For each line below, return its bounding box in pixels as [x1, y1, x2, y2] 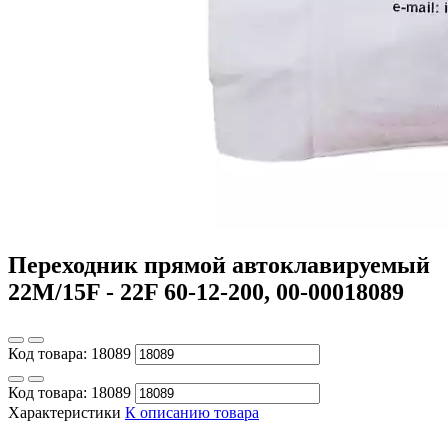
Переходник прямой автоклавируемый [8, 251, 430, 278]
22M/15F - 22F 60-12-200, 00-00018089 [8, 278, 404, 305]
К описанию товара [125, 403, 259, 421]
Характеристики [8, 403, 121, 421]
